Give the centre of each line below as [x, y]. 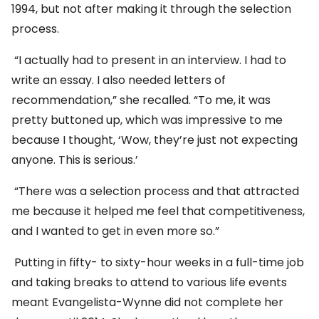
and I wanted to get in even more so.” [115, 231]
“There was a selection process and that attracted [155, 192]
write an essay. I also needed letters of [119, 80]
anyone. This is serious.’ [75, 160]
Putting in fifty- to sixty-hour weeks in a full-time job [158, 263]
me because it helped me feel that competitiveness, [158, 211]
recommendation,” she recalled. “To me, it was [141, 100]
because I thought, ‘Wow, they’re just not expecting [155, 140]
